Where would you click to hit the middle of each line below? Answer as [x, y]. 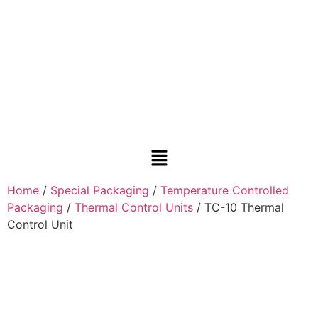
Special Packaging [100, 190]
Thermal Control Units [134, 207]
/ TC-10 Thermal [238, 207]
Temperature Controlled [225, 190]
